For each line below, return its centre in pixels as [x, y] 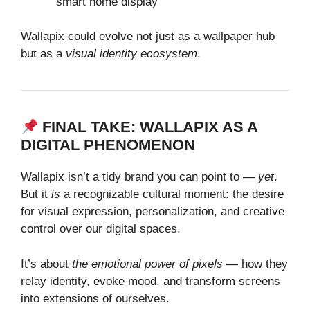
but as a [43, 54]
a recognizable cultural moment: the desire [172, 194]
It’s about [46, 264]
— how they [255, 264]
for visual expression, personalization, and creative [153, 212]
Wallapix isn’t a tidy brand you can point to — [139, 177]
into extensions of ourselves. [95, 298]
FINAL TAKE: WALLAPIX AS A [150, 127]
